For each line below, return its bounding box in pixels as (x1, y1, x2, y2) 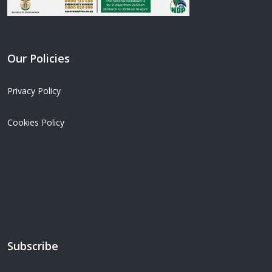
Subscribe (7, 239, 58, 253)
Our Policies (7, 51, 70, 66)
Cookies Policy (7, 117, 64, 128)
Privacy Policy (7, 85, 61, 97)
